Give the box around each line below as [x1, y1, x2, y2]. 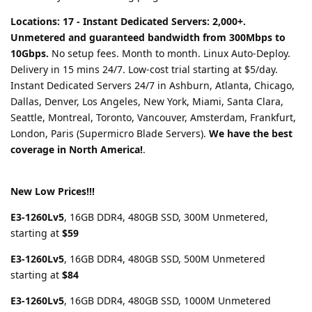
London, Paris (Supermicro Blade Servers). [10, 126, 209, 140]
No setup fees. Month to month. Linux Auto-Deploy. [49, 46, 290, 60]
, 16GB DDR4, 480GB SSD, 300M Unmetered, [64, 210, 268, 224]
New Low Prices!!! [10, 184, 95, 198]
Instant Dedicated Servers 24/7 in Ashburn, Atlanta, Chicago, [10, 78, 295, 92]
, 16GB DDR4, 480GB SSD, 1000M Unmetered [64, 293, 271, 307]
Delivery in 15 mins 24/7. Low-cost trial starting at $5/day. [10, 62, 278, 76]
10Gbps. [10, 46, 49, 60]
